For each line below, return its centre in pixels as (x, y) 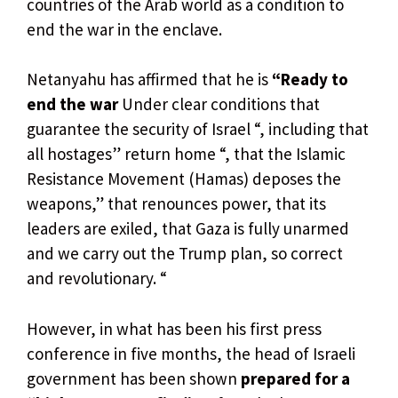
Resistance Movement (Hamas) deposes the (184, 179)
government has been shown (132, 378)
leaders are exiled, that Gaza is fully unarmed (188, 229)
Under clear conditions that (221, 104)
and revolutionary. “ (97, 279)
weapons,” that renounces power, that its (176, 204)
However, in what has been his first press (174, 328)
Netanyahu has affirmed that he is (147, 80)
